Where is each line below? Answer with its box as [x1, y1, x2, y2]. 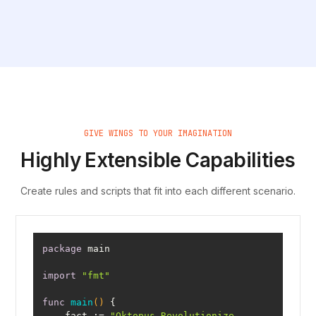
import [42, 270, 77, 281]
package [42, 243, 83, 255]
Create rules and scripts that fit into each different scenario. [20, 185, 296, 197]
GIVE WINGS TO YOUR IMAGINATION [84, 128, 232, 140]
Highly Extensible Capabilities [20, 148, 296, 173]
